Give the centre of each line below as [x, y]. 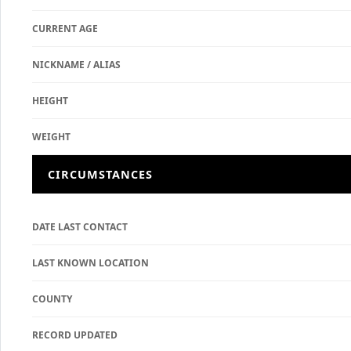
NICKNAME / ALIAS [76, 65]
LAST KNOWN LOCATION [90, 263]
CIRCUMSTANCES [100, 174]
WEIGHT [51, 137]
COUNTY [52, 299]
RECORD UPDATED [75, 335]
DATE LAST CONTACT [80, 227]
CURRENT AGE [65, 29]
